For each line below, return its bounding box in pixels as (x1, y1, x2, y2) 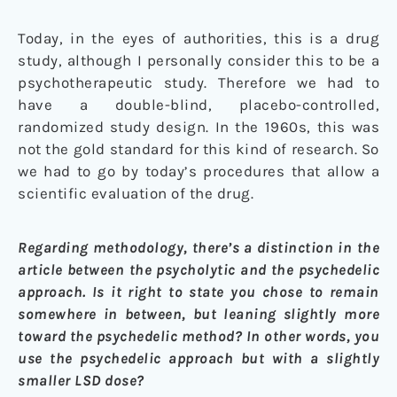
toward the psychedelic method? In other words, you (18, 327, 379, 346)
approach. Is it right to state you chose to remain (18, 283, 379, 301)
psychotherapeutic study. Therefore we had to (18, 74, 379, 92)
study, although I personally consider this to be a (18, 51, 379, 70)
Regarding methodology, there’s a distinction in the (18, 238, 379, 257)
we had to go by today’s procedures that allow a (18, 162, 379, 181)
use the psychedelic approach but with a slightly (18, 349, 379, 368)
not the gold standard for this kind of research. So (18, 140, 379, 159)
